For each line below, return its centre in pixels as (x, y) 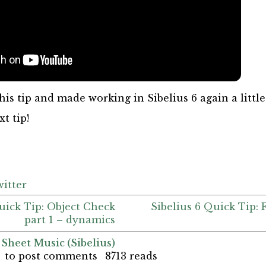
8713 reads (131, 256)
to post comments (49, 256)
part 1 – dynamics (70, 220)
